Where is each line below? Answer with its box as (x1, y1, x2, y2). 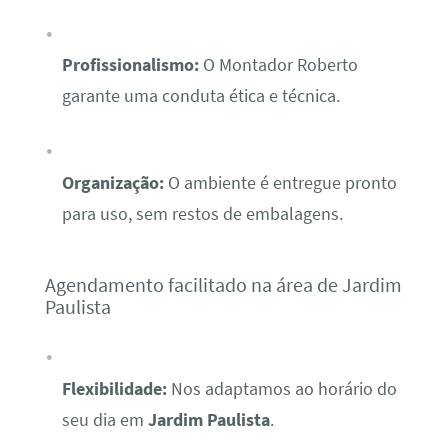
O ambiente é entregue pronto (163, 171, 397, 194)
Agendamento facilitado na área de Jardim (44, 272, 402, 298)
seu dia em (61, 408, 148, 431)
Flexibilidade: (61, 377, 167, 400)
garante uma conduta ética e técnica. (61, 85, 340, 108)
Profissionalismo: (61, 54, 199, 77)
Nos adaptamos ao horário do (166, 377, 397, 400)
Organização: (61, 171, 164, 194)
